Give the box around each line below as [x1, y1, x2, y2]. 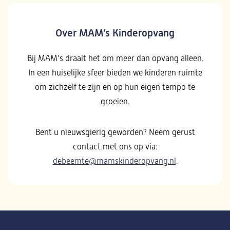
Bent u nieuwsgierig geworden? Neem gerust [35, 127, 195, 137]
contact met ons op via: [73, 142, 157, 151]
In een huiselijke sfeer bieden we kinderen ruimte [28, 68, 202, 77]
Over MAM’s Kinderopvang [55, 27, 175, 39]
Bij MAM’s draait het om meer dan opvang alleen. [27, 53, 203, 63]
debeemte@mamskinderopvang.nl [52, 156, 176, 165]
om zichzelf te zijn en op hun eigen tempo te [35, 82, 195, 91]
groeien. [101, 97, 129, 106]
